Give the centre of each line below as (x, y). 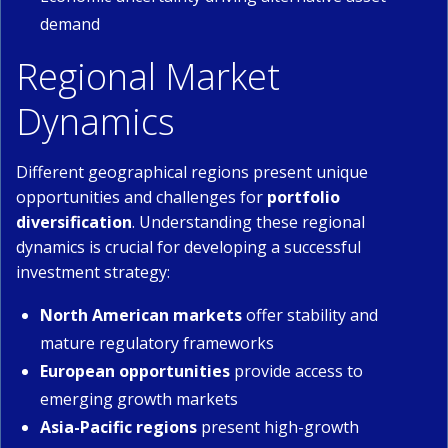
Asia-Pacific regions (118, 427)
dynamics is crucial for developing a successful (188, 247)
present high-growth (278, 427)
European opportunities (135, 371)
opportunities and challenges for (141, 197)
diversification (74, 222)
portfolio (303, 197)
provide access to (296, 371)
